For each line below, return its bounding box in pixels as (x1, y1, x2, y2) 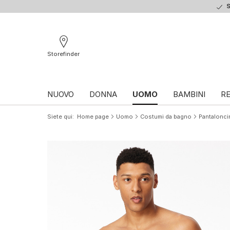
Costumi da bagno (140, 112, 191, 120)
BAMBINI (173, 89, 205, 99)
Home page (77, 112, 109, 120)
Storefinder (47, 50, 80, 57)
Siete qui (47, 112, 72, 120)
